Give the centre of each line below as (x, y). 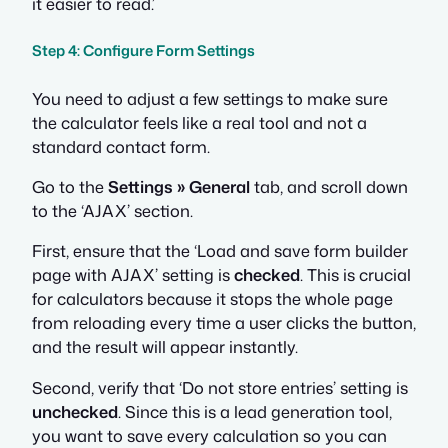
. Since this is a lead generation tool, (255, 411)
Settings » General (179, 187)
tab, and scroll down (329, 187)
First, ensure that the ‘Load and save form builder (220, 251)
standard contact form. (121, 146)
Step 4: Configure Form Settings (143, 51)
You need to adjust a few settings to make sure (210, 98)
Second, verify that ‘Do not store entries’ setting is (220, 387)
